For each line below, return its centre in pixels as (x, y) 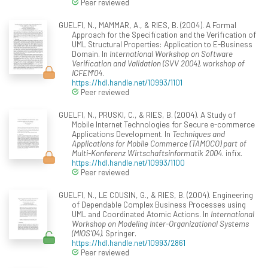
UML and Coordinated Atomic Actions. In (141, 214)
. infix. (232, 153)
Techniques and (199, 134)
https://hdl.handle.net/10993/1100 (128, 163)
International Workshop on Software (171, 54)
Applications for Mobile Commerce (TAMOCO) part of (159, 144)
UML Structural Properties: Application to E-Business (162, 44)
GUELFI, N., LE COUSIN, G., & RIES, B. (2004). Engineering (156, 195)
